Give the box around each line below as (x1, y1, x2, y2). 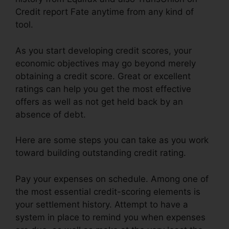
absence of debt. (15, 109, 86, 120)
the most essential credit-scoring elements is (15, 186, 200, 197)
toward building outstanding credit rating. (15, 148, 186, 158)
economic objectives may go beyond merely (15, 58, 196, 68)
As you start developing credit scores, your (15, 45, 192, 56)
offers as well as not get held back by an (15, 96, 183, 107)
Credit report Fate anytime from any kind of (15, 7, 194, 17)
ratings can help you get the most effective (15, 83, 191, 94)
